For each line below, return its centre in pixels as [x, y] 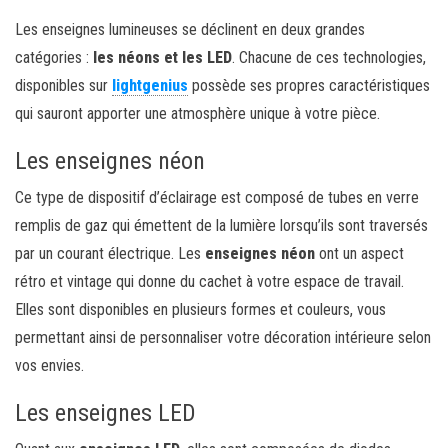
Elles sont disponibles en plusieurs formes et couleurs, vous [200, 309]
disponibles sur [63, 85]
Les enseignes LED [105, 412]
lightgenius [150, 85]
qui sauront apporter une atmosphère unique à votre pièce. [197, 113]
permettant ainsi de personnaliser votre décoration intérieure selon [223, 337]
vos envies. [49, 365]
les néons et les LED [162, 57]
